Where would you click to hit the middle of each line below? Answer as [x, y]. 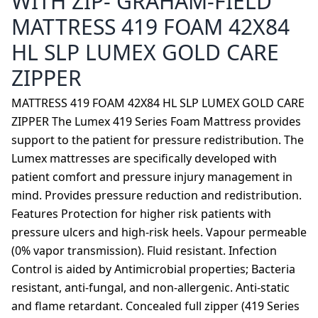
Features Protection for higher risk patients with [141, 214]
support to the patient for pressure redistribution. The [158, 140]
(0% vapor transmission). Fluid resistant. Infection [144, 251]
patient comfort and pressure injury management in [152, 177]
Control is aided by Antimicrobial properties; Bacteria [153, 269]
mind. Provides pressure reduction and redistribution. [157, 195]
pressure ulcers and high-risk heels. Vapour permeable [159, 232]
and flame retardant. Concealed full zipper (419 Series [155, 306]
